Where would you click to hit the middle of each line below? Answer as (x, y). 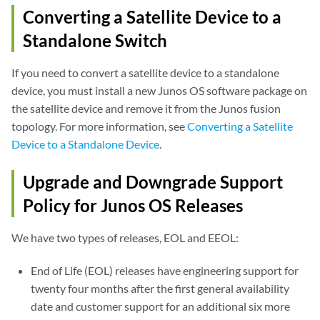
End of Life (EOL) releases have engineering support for (165, 271)
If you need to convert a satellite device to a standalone (145, 73)
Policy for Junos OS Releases (133, 206)
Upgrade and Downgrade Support (153, 182)
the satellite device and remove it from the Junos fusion (146, 109)
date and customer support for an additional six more (161, 306)
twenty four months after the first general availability (160, 289)
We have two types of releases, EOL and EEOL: (125, 238)
